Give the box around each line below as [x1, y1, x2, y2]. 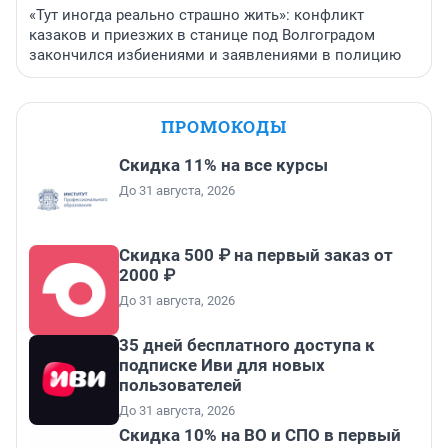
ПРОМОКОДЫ [161, 114, 287, 138]
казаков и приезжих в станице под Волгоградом [29, 25, 375, 44]
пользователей [119, 374, 242, 395]
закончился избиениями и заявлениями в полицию [29, 45, 401, 64]
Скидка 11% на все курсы [119, 154, 328, 175]
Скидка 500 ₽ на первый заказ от [119, 244, 393, 265]
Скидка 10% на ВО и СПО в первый [119, 424, 401, 445]
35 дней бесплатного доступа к [119, 334, 375, 355]
